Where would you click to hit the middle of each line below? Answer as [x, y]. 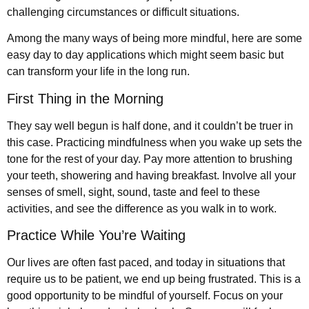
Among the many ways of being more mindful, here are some [154, 39]
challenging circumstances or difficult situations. [123, 12]
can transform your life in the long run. [98, 72]
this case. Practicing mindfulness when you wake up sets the [154, 142]
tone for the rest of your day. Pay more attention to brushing [150, 159]
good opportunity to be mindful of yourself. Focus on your [145, 295]
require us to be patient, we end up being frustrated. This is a [154, 279]
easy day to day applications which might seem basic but [145, 55]
